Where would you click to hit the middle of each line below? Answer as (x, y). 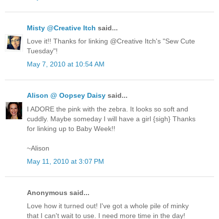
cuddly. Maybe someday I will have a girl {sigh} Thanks (111, 119)
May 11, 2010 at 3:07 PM (66, 161)
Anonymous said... (58, 193)
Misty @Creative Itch (61, 28)
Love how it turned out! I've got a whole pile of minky (108, 206)
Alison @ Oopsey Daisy (66, 96)
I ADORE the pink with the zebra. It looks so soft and (108, 109)
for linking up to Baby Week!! (71, 128)
